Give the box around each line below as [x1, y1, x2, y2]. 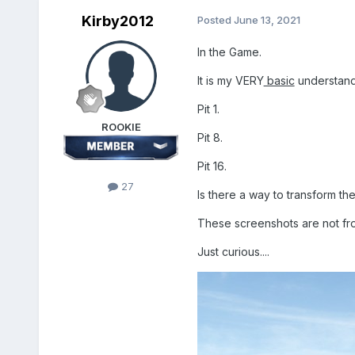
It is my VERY [197, 74, 264, 88]
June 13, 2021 [233, 13, 300, 27]
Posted [197, 13, 234, 27]
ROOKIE [101, 120, 141, 134]
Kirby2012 [82, 13, 155, 30]
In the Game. [197, 45, 261, 59]
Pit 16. [197, 159, 227, 174]
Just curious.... [197, 245, 269, 259]
